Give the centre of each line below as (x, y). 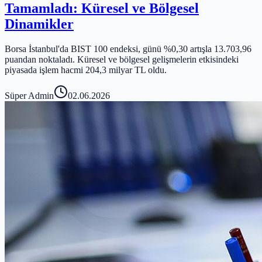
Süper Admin (29, 95)
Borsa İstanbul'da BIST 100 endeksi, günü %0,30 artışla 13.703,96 (128, 49)
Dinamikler (39, 24)
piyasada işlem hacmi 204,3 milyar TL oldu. (86, 70)
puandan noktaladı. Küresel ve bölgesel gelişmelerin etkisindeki (122, 59)
